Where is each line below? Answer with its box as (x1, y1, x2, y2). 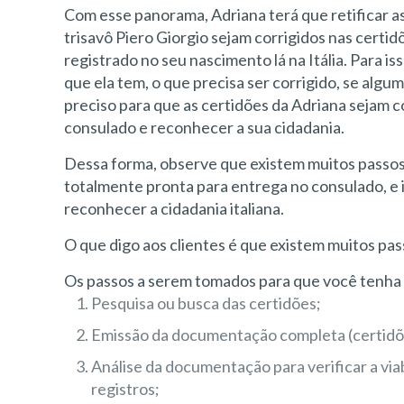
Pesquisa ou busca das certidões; (91, 293, 322, 313)
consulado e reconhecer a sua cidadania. (64, 117, 345, 137)
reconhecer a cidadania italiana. (64, 198, 285, 218)
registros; (91, 379, 161, 399)
